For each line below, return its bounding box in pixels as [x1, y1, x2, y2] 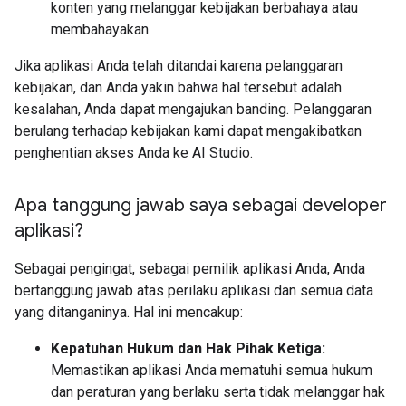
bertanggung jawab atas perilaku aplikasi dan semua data [14, 282, 373, 299]
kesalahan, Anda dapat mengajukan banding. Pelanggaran [14, 101, 372, 118]
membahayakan [51, 21, 149, 38]
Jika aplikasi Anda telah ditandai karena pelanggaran [14, 57, 343, 74]
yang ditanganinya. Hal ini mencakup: [14, 304, 243, 321]
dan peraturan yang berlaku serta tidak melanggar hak [51, 383, 385, 401]
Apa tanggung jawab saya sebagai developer [14, 194, 387, 217]
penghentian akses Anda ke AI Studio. [14, 144, 253, 161]
